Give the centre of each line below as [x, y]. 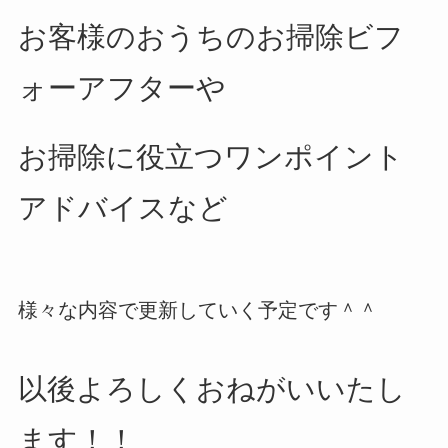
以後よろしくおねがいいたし [211, 388]
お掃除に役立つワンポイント [210, 157]
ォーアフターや [121, 88]
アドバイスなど [122, 208]
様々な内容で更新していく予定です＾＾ [197, 309]
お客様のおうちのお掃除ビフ [210, 37]
